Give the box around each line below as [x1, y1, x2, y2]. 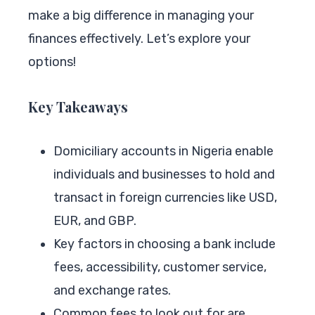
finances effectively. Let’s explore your [28, 30, 250, 46]
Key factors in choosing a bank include [53, 236, 276, 252]
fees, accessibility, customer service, [53, 259, 266, 275]
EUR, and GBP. [53, 212, 136, 229]
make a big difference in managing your [28, 7, 254, 23]
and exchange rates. [53, 282, 171, 298]
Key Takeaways [28, 96, 128, 116]
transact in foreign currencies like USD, [53, 189, 277, 205]
